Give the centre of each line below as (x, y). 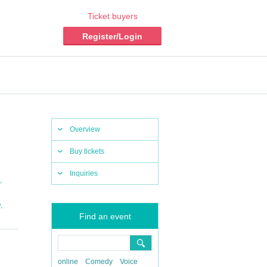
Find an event (105, 216)
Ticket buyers (112, 16)
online (68, 262)
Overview (85, 129)
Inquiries (84, 173)
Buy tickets (87, 151)
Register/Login (112, 36)
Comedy (99, 262)
